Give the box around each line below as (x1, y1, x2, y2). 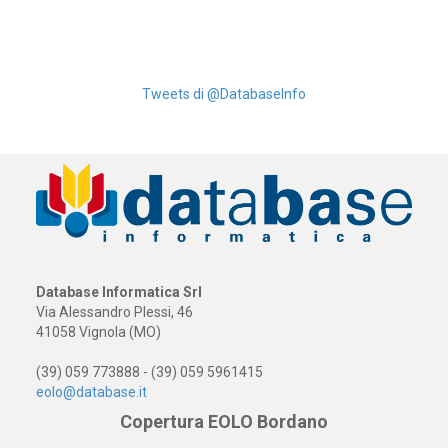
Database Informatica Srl (35, 283, 202, 300)
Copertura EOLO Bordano (120, 410, 328, 432)
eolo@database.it (35, 383, 147, 400)
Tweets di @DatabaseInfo (142, 85, 306, 102)
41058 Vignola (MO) (35, 323, 161, 340)
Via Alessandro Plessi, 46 (35, 303, 193, 320)
